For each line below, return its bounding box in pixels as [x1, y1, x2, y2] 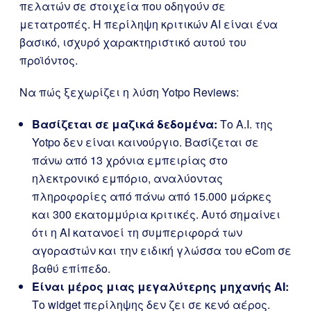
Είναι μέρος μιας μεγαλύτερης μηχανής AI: [32, 278, 289, 295]
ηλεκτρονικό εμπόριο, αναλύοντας [32, 170, 223, 187]
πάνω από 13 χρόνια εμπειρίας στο [32, 152, 228, 169]
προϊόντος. [19, 52, 78, 69]
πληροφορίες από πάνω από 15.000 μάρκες [32, 188, 271, 205]
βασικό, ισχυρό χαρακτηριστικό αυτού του [19, 34, 246, 51]
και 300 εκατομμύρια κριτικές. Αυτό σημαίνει [32, 206, 280, 223]
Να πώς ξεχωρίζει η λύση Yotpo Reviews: [19, 84, 239, 101]
